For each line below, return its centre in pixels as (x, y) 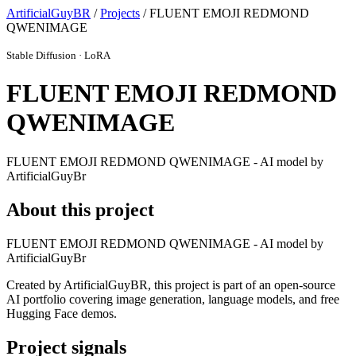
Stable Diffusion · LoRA (58, 55)
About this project (80, 209)
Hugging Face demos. (62, 313)
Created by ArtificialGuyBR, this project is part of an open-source (171, 284)
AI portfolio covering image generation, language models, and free (173, 299)
